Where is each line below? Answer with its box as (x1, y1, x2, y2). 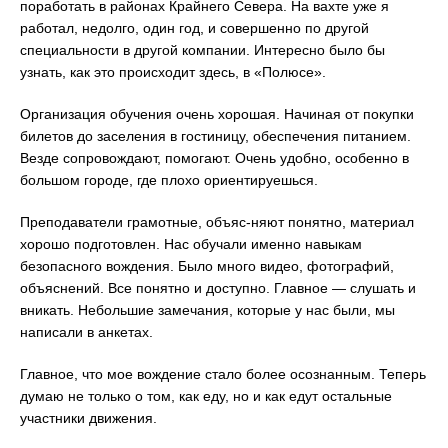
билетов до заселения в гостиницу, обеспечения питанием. (20, 127, 411, 144)
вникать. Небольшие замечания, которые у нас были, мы (20, 301, 395, 318)
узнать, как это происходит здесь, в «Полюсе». (20, 63, 326, 80)
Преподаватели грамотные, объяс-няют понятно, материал (20, 213, 414, 230)
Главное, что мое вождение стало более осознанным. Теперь (20, 365, 426, 382)
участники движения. (20, 409, 157, 426)
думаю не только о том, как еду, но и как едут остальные (20, 387, 392, 404)
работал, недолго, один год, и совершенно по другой (20, 19, 369, 36)
